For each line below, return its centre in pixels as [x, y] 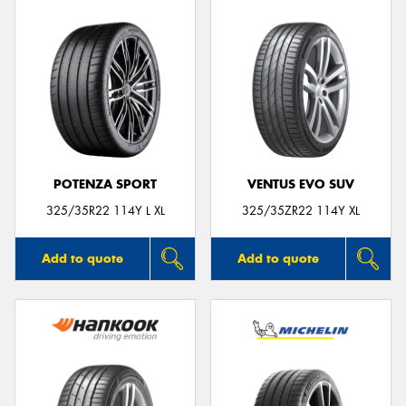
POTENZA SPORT [105, 184]
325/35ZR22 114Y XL [301, 210]
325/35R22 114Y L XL [105, 210]
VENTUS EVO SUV [301, 184]
